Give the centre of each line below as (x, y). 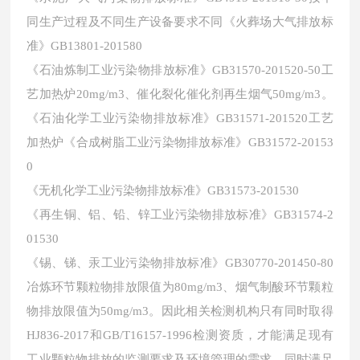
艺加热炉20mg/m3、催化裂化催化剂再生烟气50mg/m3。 (180, 94)
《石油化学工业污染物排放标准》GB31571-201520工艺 (180, 118)
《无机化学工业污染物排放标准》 (117, 190)
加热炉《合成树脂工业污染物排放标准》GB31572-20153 (180, 142)
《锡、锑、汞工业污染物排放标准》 (126, 262)
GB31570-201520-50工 (273, 70)
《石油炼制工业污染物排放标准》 (120, 70)
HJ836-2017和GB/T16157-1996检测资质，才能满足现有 (180, 335)
